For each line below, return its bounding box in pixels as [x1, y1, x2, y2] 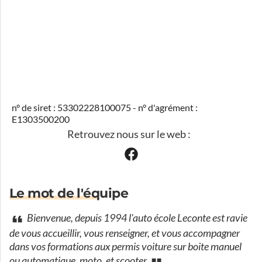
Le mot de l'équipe [9, 185, 129, 201]
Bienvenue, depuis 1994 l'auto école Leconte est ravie [25, 212, 247, 225]
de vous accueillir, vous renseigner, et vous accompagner [9, 227, 240, 240]
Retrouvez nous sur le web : [67, 128, 191, 140]
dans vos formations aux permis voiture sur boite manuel [9, 240, 242, 253]
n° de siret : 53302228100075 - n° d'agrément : [12, 102, 198, 113]
